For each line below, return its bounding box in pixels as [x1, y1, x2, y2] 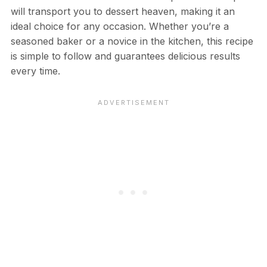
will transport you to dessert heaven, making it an [10, 5, 235, 17]
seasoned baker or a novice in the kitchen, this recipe [10, 35, 253, 47]
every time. [10, 64, 60, 77]
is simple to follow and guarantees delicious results [10, 49, 240, 62]
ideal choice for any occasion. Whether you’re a [10, 20, 229, 32]
